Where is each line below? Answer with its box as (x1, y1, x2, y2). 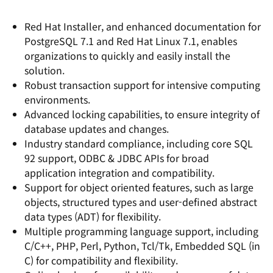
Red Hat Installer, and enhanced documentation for (24, 19, 261, 34)
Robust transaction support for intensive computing (24, 77, 260, 92)
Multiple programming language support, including (24, 224, 258, 238)
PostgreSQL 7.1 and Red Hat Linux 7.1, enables (24, 34, 237, 48)
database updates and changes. (24, 121, 169, 136)
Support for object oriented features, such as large (24, 180, 253, 194)
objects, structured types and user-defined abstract (24, 194, 257, 209)
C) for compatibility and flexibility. (24, 253, 178, 268)
